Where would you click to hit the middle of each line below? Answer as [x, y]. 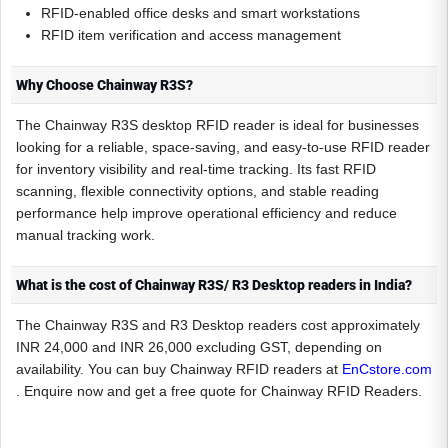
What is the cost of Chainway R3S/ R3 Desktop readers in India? [214, 284]
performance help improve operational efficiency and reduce [206, 212]
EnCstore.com [387, 368]
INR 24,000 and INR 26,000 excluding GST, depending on [199, 346]
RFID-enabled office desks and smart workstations [202, 12]
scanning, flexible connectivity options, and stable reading [197, 190]
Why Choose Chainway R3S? [104, 84]
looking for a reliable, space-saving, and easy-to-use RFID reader [223, 146]
